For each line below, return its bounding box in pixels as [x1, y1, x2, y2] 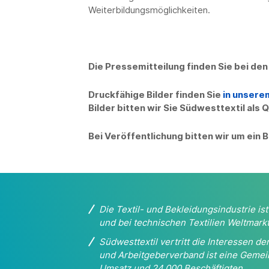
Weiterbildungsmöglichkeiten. [88, 4, 210, 16]
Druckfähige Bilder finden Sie [88, 88, 223, 100]
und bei [99, 216, 131, 228]
